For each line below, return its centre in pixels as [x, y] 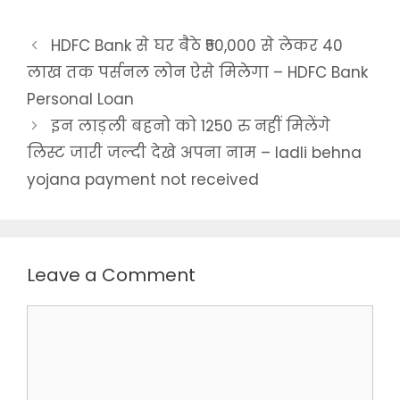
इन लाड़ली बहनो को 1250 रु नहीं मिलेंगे [191, 126]
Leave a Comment [111, 275]
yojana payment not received [143, 180]
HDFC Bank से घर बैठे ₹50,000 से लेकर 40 [197, 46]
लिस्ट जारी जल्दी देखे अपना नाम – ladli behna [194, 153]
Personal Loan [80, 100]
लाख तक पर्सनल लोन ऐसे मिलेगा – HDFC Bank [197, 73]
